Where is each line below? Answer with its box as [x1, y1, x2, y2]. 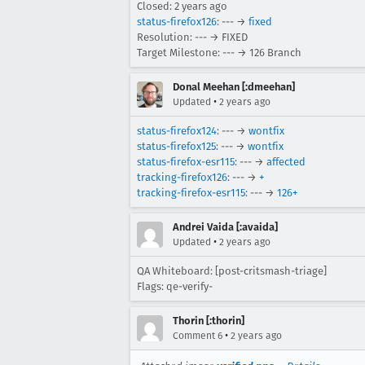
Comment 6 [173, 329, 222, 341]
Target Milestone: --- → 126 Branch [137, 46, 301, 59]
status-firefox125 [137, 139, 216, 152]
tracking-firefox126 [137, 170, 227, 183]
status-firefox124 [137, 124, 217, 137]
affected [266, 155, 306, 168]
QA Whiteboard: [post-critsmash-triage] [137, 264, 327, 277]
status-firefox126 [137, 15, 217, 28]
